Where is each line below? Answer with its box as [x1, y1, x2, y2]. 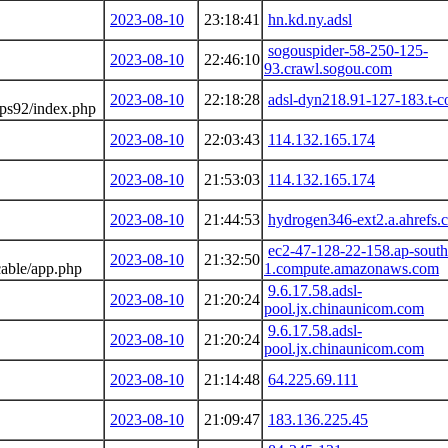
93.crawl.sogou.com [264, 59, 392, 77]
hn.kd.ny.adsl [268, 10, 352, 28]
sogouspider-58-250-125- [268, 41, 428, 59]
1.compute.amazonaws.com [264, 259, 439, 277]
